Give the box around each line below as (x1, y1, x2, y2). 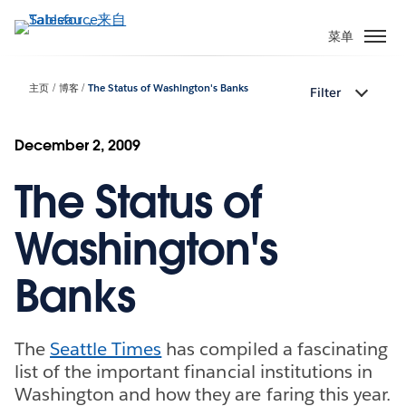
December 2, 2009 (14, 135, 141, 155)
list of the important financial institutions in (14, 359, 372, 383)
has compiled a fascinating (161, 336, 388, 361)
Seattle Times (50, 336, 162, 361)
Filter (310, 84, 341, 101)
